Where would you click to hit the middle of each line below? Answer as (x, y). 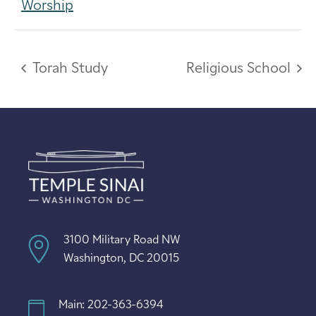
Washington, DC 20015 (121, 259)
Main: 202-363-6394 (111, 305)
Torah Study (68, 69)
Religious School (240, 69)
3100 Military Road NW (122, 240)
